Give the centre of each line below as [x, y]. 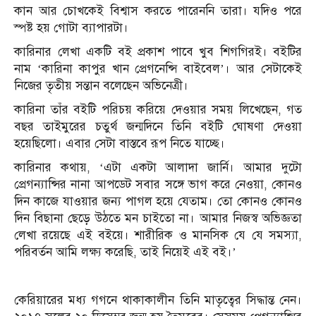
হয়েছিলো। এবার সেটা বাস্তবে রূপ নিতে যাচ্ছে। [120, 144]
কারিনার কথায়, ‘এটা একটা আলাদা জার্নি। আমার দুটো [158, 168]
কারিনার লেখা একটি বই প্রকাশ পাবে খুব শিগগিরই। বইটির [158, 52]
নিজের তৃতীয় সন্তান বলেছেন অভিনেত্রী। [101, 86]
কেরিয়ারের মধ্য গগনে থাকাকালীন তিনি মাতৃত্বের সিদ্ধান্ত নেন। [158, 300]
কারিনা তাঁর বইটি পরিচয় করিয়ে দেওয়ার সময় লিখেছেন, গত [158, 110]
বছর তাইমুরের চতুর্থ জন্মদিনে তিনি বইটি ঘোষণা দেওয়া [158, 127]
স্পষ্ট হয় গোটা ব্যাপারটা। [71, 28]
